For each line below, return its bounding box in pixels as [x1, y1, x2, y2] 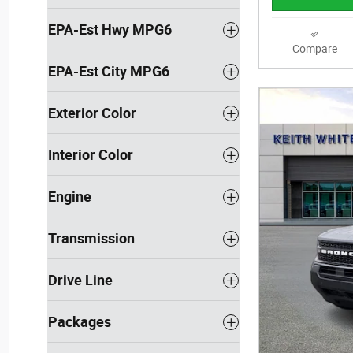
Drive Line [48, 272, 113, 288]
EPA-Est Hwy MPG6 [48, 21, 172, 38]
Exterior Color [48, 105, 136, 121]
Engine [48, 188, 91, 205]
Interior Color [48, 147, 133, 163]
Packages [48, 314, 111, 330]
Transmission [48, 230, 135, 247]
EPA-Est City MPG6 [48, 63, 169, 80]
